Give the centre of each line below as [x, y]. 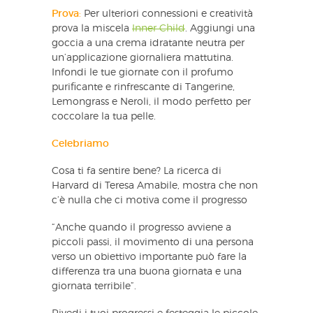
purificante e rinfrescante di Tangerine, [143, 87]
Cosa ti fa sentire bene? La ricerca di [137, 171]
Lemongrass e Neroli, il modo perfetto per [151, 102]
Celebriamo [80, 144]
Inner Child [159, 28]
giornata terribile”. [94, 286]
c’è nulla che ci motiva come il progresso [150, 200]
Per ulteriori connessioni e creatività [167, 14]
